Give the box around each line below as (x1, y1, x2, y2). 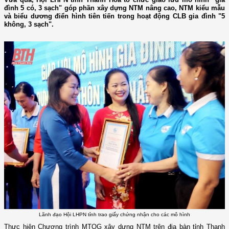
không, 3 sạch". (4, 20, 54, 29)
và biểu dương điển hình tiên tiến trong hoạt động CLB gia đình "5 (4, 12, 225, 20)
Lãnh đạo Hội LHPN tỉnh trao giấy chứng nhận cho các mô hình (39, 211, 190, 217)
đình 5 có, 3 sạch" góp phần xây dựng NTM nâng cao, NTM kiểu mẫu (4, 4, 225, 12)
